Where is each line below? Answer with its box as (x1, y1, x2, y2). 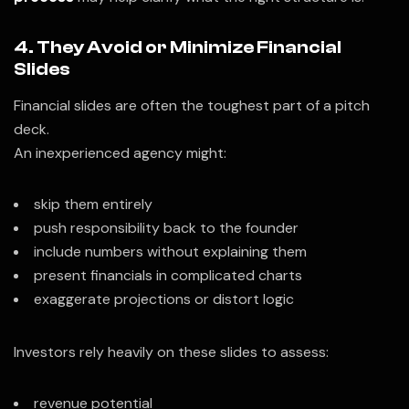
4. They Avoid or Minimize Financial (14, 36, 341, 58)
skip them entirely (34, 194, 152, 214)
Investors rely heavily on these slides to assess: (14, 341, 329, 362)
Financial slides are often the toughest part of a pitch (14, 95, 370, 115)
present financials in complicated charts (34, 265, 302, 285)
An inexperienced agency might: (14, 142, 226, 163)
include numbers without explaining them (34, 241, 307, 261)
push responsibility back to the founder (34, 217, 299, 237)
